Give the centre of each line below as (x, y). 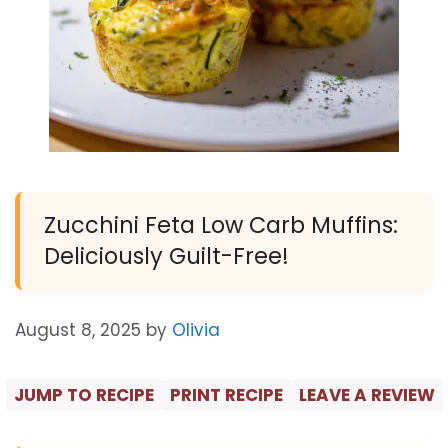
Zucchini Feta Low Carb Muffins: (221, 225)
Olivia (196, 330)
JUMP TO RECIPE (83, 395)
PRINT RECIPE (226, 395)
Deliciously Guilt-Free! (166, 256)
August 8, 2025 (78, 330)
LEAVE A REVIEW (366, 395)
